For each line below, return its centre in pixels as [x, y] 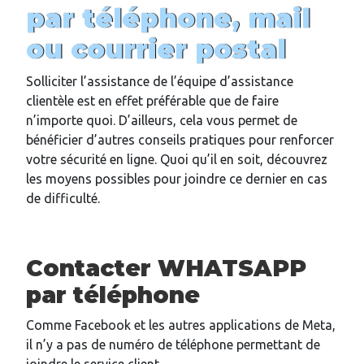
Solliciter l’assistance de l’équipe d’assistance [160, 82]
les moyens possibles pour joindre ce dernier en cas [177, 179]
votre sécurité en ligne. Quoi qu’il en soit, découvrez [177, 160]
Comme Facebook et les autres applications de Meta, [181, 325]
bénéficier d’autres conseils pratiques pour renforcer [180, 140]
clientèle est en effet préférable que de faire [152, 101]
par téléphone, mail [168, 19]
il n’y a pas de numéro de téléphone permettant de [173, 345]
